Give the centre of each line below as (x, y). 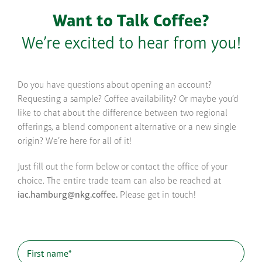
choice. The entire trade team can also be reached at (119, 182)
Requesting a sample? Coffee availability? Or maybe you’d (128, 100)
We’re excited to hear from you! (131, 44)
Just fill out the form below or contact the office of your (123, 168)
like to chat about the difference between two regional (123, 114)
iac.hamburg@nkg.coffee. (68, 196)
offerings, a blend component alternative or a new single (127, 128)
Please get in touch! (157, 196)
